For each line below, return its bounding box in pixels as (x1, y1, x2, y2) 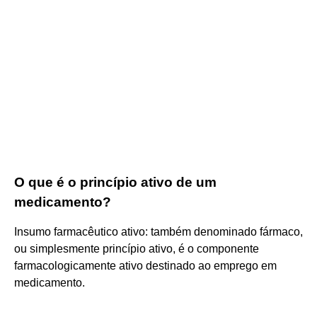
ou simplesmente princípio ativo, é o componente (14, 242, 259, 255)
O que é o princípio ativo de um (14, 174, 217, 190)
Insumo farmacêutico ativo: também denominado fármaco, (14, 225, 303, 238)
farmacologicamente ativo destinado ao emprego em (14, 259, 277, 272)
